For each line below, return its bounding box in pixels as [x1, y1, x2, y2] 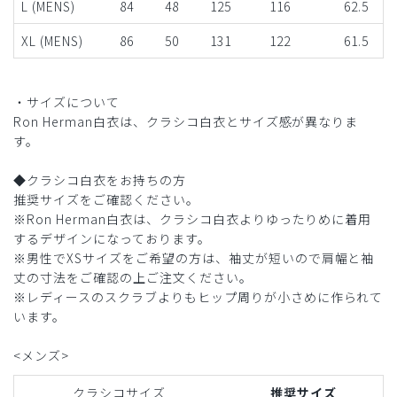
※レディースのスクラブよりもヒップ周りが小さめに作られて [13, 288, 384, 307]
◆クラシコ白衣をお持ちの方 [13, 171, 186, 190]
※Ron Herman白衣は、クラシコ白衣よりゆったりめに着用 [13, 210, 372, 229]
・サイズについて [13, 93, 120, 112]
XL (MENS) [21, 31, 83, 50]
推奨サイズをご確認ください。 [13, 191, 199, 209]
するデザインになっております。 [13, 230, 211, 248]
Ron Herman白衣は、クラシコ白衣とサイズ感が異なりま [13, 113, 359, 131]
